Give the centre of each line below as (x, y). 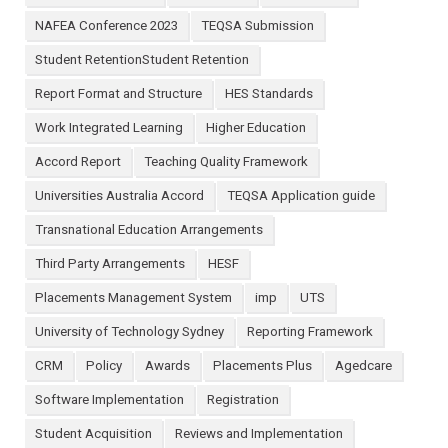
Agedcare (363, 366)
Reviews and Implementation (259, 434)
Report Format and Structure (118, 94)
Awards (167, 366)
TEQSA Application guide (301, 196)
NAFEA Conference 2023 (106, 26)
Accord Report (78, 162)
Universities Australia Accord (119, 196)
